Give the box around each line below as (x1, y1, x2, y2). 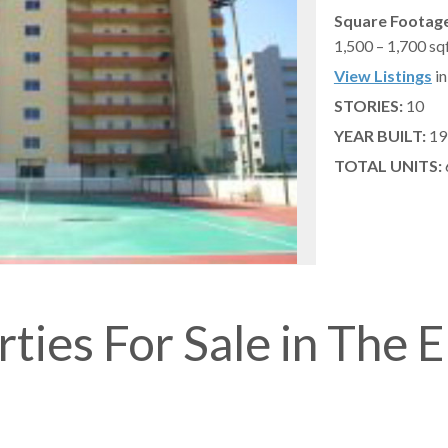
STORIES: (333, 96, 403, 116)
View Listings (333, 66, 432, 86)
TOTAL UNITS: (333, 156, 442, 176)
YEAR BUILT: (333, 126, 426, 146)
